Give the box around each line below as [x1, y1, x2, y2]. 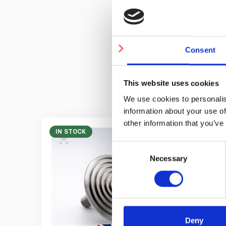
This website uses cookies [123, 79, 219, 88]
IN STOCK [55, 128, 86, 135]
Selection [111, 154, 142, 163]
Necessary [150, 154, 187, 163]
